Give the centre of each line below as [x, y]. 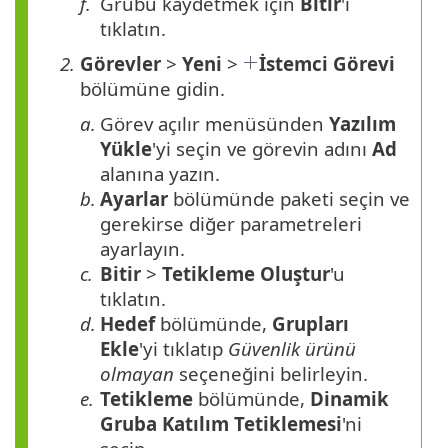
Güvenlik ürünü [292, 349]
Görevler [120, 64]
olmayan [137, 374]
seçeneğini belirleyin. [271, 374]
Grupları [310, 324]
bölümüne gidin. [152, 89]
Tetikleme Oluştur [246, 274]
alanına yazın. [160, 174]
